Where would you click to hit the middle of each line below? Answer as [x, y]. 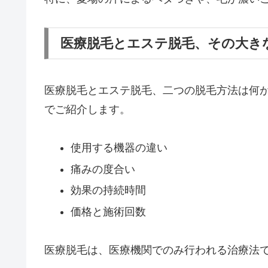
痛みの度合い [103, 169]
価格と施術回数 [108, 211]
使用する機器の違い [119, 148]
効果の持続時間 [108, 191]
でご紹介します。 [87, 109]
